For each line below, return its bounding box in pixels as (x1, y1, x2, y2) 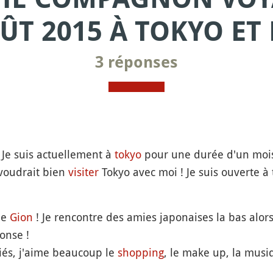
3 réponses (95, 53, 178, 71)
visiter (68, 165, 99, 179)
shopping (117, 245, 164, 260)
